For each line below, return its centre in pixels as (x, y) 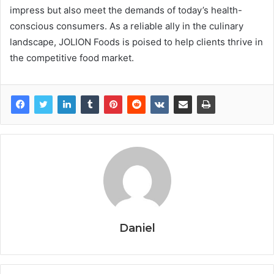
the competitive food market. (72, 57)
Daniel (137, 228)
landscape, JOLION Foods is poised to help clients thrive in (136, 42)
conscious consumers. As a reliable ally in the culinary (127, 26)
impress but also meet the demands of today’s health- (126, 10)
